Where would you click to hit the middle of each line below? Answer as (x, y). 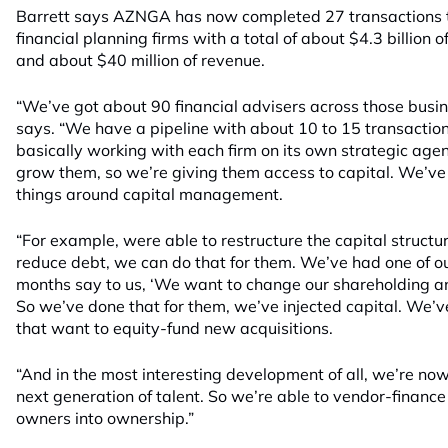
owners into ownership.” (105, 418)
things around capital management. (149, 194)
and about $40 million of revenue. (140, 60)
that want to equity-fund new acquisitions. (174, 328)
